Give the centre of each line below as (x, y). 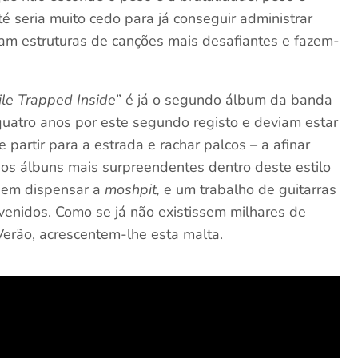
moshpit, (133, 189)
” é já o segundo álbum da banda (225, 100)
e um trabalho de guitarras (249, 189)
